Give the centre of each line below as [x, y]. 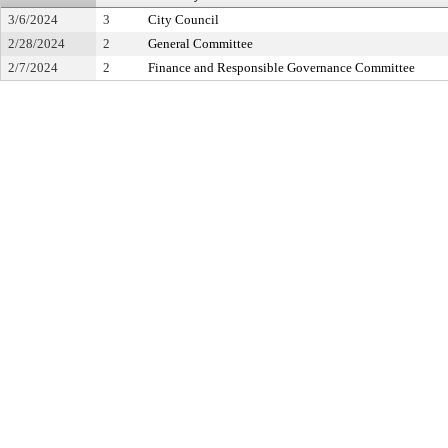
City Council [183, 19]
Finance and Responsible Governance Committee [281, 67]
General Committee [200, 43]
